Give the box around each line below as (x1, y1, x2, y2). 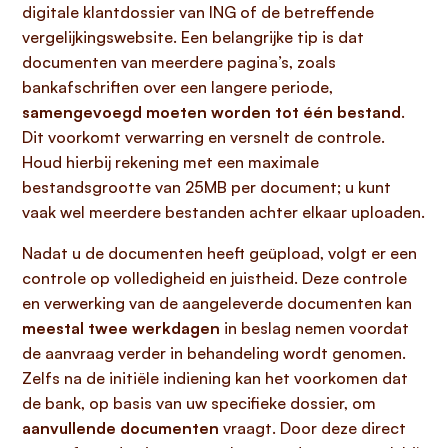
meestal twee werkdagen (22, 318, 220, 338)
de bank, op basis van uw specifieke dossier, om (22, 393, 376, 413)
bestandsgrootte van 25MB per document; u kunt (22, 177, 391, 197)
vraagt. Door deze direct (219, 418, 406, 438)
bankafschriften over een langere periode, (22, 77, 333, 97)
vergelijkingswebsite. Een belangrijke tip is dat (22, 27, 364, 47)
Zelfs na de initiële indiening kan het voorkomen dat (22, 368, 408, 388)
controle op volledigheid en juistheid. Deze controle (22, 268, 407, 288)
